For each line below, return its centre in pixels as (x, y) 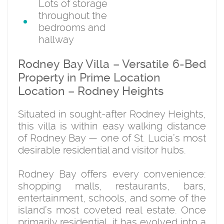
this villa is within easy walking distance (112, 126)
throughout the (73, 15)
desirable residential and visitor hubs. (102, 150)
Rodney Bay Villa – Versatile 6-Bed (112, 64)
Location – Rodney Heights (91, 91)
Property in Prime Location (89, 77)
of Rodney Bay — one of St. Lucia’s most (112, 138)
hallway (56, 39)
